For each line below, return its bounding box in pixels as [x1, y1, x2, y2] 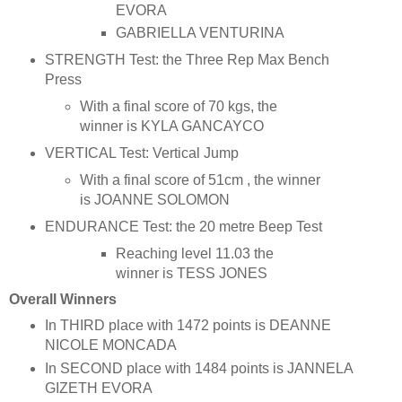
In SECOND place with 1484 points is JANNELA [44, 360, 353, 376]
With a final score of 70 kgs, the [80, 99, 278, 115]
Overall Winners [9, 291, 117, 307]
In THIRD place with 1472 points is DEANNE [44, 317, 331, 333]
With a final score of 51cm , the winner [80, 172, 321, 188]
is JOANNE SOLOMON [80, 192, 231, 208]
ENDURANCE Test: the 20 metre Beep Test [44, 218, 322, 234]
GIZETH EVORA [44, 380, 153, 396]
